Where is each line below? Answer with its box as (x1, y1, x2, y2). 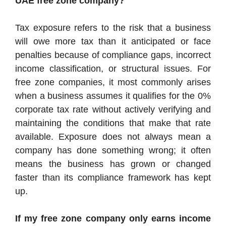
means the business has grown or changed (15, 158, 211, 169)
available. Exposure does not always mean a (15, 131, 211, 142)
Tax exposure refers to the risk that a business (15, 22, 211, 33)
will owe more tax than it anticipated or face (15, 36, 211, 46)
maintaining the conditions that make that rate (15, 118, 211, 128)
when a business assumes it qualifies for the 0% (15, 90, 211, 101)
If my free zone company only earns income (15, 213, 211, 223)
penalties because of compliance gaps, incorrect (15, 49, 211, 60)
